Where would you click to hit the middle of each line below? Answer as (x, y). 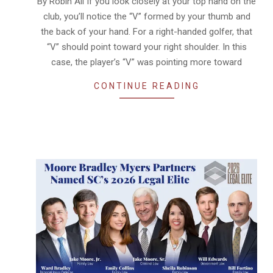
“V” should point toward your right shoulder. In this (147, 47)
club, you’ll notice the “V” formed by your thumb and (147, 16)
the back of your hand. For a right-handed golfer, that (147, 31)
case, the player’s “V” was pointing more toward (147, 62)
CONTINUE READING (147, 86)
